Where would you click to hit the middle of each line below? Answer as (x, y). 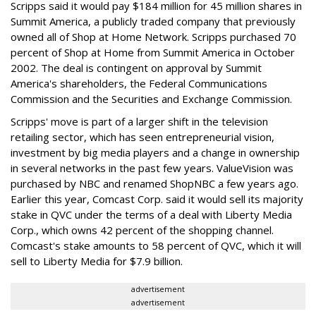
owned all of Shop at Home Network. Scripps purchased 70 (153, 37)
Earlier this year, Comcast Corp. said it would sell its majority (157, 199)
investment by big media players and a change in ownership (155, 152)
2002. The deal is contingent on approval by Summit (136, 68)
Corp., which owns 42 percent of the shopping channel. (142, 230)
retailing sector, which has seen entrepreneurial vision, (142, 137)
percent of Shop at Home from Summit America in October (153, 52)
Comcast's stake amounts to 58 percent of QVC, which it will (156, 245)
